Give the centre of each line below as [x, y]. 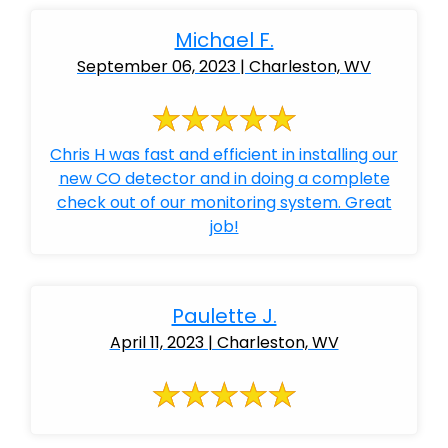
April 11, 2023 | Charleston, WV [224, 342]
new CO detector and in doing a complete [224, 178]
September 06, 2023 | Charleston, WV [224, 66]
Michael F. [224, 40]
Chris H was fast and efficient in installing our [224, 154]
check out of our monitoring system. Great [224, 202]
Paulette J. [224, 316]
